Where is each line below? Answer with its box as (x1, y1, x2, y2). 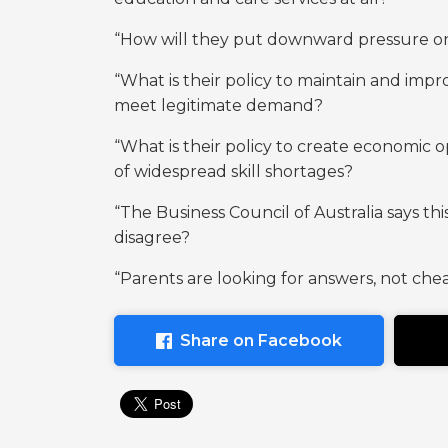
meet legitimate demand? (114, 96, 323, 115)
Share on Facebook (180, 331, 343, 350)
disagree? (114, 228, 190, 247)
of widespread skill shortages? (114, 162, 353, 181)
